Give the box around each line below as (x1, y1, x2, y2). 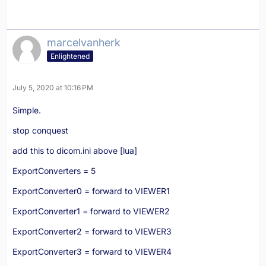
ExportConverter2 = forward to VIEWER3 (12, 226, 172, 236)
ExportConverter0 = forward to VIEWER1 (12, 186, 170, 196)
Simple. (12, 105, 41, 115)
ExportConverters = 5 (12, 166, 96, 176)
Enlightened (50, 51, 90, 61)
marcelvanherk (47, 36, 121, 49)
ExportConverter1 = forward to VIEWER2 (12, 206, 170, 216)
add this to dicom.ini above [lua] (12, 145, 137, 156)
